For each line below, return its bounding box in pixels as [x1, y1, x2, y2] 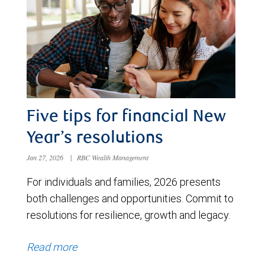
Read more [27, 240, 77, 254]
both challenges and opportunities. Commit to [27, 192, 234, 206]
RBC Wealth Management [77, 153, 149, 163]
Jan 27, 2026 [27, 153, 65, 163]
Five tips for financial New [27, 109, 226, 127]
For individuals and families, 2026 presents [27, 175, 221, 189]
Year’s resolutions [27, 131, 163, 148]
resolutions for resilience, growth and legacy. [27, 208, 230, 222]
